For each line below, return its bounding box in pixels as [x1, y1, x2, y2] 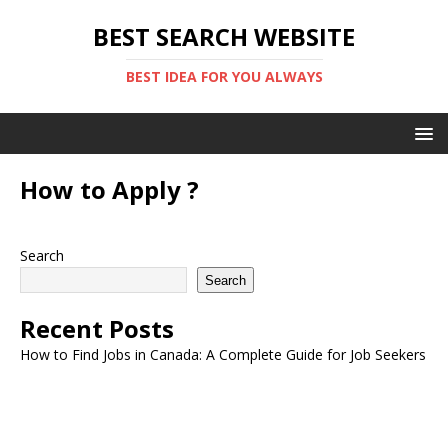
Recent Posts [20, 312, 174, 345]
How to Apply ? [20, 173, 199, 206]
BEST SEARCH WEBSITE [93, 20, 355, 53]
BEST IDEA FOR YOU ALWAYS [125, 67, 323, 86]
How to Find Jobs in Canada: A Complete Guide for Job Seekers [20, 345, 426, 364]
